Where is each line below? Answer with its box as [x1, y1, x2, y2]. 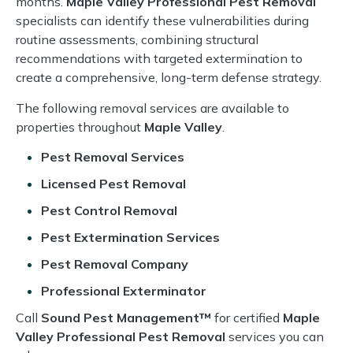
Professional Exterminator [41, 283, 206, 299]
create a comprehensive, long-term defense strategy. [16, 69, 321, 86]
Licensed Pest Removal [41, 176, 186, 192]
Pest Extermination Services [41, 229, 220, 246]
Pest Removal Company [41, 256, 188, 273]
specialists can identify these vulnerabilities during [16, 13, 309, 29]
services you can [225, 329, 324, 345]
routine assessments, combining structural [16, 32, 258, 48]
